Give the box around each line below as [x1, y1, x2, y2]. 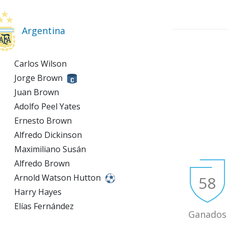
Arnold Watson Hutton [12, 172, 103, 183]
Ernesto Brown [12, 115, 72, 126]
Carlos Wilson [12, 58, 67, 69]
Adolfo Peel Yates [12, 100, 80, 112]
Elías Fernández [12, 200, 74, 212]
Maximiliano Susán [12, 143, 86, 155]
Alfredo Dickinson [12, 129, 82, 140]
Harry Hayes [12, 186, 62, 197]
